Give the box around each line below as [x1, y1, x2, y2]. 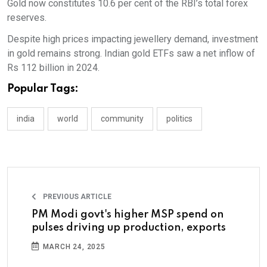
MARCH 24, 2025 [40, 243, 105, 251]
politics [166, 114, 193, 123]
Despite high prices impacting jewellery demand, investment [7, 33, 258, 45]
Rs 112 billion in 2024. [7, 62, 100, 73]
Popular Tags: [7, 83, 79, 94]
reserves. [7, 12, 46, 23]
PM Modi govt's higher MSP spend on [32, 209, 223, 220]
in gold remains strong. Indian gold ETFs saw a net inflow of [7, 48, 255, 59]
